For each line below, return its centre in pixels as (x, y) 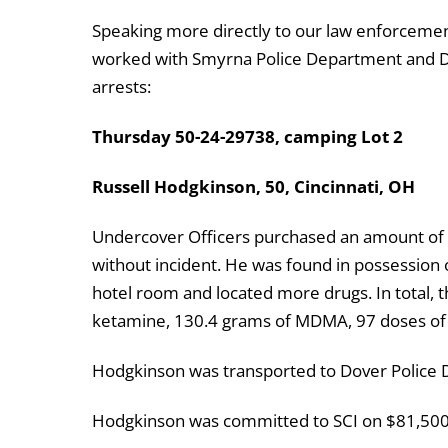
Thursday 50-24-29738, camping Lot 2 (249, 136)
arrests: (121, 86)
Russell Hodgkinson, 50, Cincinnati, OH (253, 186)
